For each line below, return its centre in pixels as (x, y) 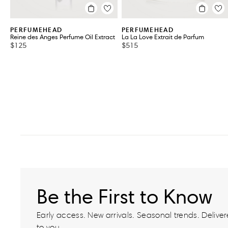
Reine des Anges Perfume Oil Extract (63, 37)
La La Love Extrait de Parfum (163, 37)
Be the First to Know (125, 197)
